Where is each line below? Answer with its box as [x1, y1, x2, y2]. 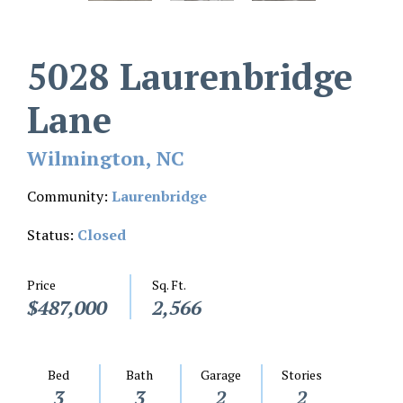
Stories [281, 366, 322, 384]
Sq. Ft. [152, 276, 186, 294]
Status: [27, 225, 77, 246]
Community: [27, 186, 112, 207]
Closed [77, 225, 126, 246]
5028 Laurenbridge [27, 52, 353, 101]
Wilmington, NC [27, 145, 184, 172]
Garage [200, 366, 241, 384]
